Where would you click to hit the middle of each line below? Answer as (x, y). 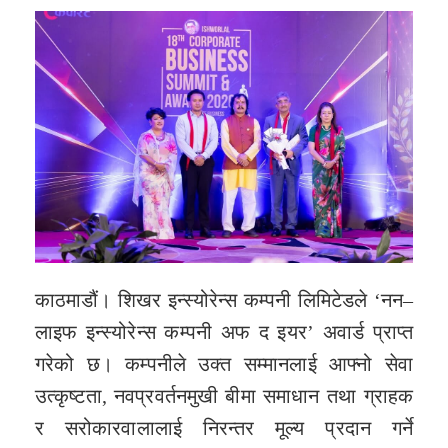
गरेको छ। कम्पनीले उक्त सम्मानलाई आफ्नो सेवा (224, 363)
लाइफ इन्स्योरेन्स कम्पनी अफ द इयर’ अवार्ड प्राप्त (224, 331)
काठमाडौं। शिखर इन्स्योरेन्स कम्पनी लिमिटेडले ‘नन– (224, 299)
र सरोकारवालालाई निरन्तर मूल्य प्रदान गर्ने (224, 427)
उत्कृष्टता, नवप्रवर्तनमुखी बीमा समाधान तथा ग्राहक (224, 395)
